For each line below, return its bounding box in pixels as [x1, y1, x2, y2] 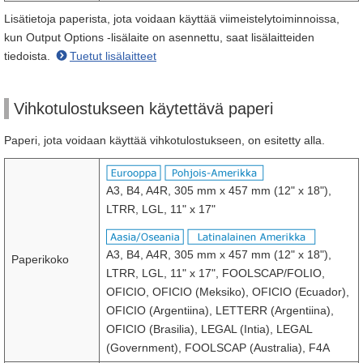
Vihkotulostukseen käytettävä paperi [14, 100, 273, 117]
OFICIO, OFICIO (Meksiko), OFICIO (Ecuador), [106, 285, 349, 298]
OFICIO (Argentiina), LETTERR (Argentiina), [106, 304, 334, 317]
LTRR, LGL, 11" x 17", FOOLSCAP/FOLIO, [106, 267, 325, 280]
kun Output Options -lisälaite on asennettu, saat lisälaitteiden [4, 31, 314, 44]
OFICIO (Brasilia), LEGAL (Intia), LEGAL [106, 322, 312, 335]
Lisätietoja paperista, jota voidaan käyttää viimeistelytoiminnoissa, [4, 12, 340, 25]
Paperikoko [11, 253, 69, 266]
